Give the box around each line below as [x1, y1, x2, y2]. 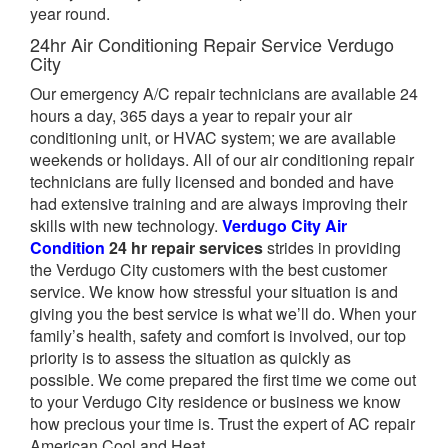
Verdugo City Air [222, 213, 347, 237]
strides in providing [263, 235, 401, 259]
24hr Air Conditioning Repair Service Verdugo [30, 30, 394, 57]
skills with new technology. [30, 213, 222, 237]
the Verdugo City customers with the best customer [30, 257, 387, 281]
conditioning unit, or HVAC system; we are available [30, 125, 396, 149]
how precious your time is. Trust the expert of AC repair [30, 411, 415, 435]
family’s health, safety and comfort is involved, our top [30, 323, 406, 347]
